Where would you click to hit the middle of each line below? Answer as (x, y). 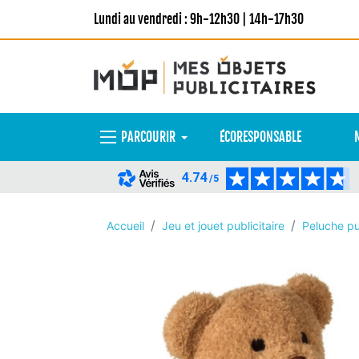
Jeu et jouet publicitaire (223, 226)
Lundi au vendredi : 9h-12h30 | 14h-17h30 (199, 19)
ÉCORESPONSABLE (260, 137)
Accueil (125, 226)
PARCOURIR (148, 137)
